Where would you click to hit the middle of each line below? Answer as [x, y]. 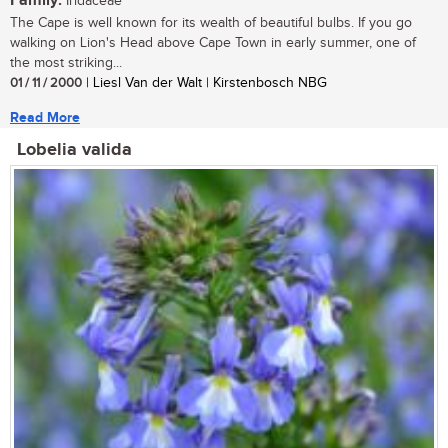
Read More [45, 117]
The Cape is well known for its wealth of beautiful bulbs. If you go [211, 22]
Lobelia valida [74, 149]
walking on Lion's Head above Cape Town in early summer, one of [213, 42]
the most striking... [66, 62]
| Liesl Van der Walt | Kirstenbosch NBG [204, 82]
